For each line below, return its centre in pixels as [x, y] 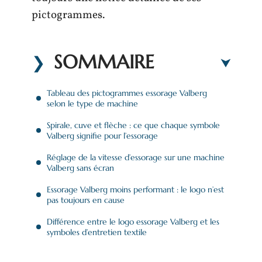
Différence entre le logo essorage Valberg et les [133, 221]
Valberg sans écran [80, 168]
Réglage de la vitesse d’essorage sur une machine [136, 157]
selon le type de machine [92, 103]
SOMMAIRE [104, 62]
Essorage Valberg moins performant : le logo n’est [135, 189]
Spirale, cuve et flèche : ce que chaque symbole [133, 125]
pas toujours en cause [86, 200]
